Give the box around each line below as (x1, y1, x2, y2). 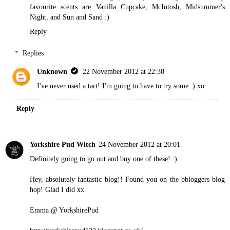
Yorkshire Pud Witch (30, 140, 95, 149)
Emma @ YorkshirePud (30, 206, 99, 215)
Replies (23, 48, 44, 57)
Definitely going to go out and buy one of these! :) (30, 155, 177, 163)
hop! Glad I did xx (30, 185, 84, 194)
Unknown (37, 67, 68, 75)
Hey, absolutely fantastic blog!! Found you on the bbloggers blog (30, 175, 225, 184)
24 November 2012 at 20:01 (99, 140, 180, 149)
